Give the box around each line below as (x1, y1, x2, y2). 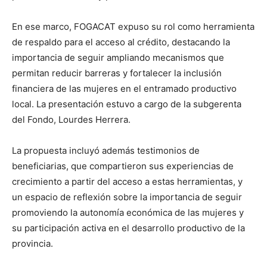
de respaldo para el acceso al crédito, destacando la (12, 36, 230, 48)
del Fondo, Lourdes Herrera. (12, 114, 131, 126)
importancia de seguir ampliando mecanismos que (12, 52, 224, 64)
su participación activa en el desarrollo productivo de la (12, 222, 245, 234)
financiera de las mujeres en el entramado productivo (12, 83, 237, 95)
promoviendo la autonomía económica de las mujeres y (12, 207, 244, 219)
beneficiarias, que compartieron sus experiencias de (12, 160, 234, 172)
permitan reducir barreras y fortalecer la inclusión (12, 67, 222, 79)
